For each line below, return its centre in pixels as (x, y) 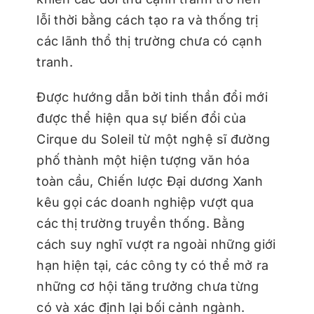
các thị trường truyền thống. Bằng (141, 224)
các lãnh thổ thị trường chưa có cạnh (149, 41)
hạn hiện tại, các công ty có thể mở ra (153, 266)
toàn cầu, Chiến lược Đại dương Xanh (150, 182)
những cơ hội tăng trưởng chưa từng (148, 287)
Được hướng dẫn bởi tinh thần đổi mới (152, 97)
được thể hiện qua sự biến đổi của (142, 118)
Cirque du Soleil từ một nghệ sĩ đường (153, 139)
